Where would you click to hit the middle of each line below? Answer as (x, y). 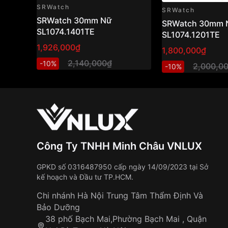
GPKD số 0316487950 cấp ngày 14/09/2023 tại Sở (122, 167)
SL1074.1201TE (191, 35)
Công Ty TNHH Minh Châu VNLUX (119, 146)
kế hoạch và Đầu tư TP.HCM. (85, 177)
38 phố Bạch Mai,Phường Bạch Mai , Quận (126, 219)
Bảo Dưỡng (58, 207)
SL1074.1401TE (66, 32)
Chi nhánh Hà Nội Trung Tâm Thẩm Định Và (120, 195)
